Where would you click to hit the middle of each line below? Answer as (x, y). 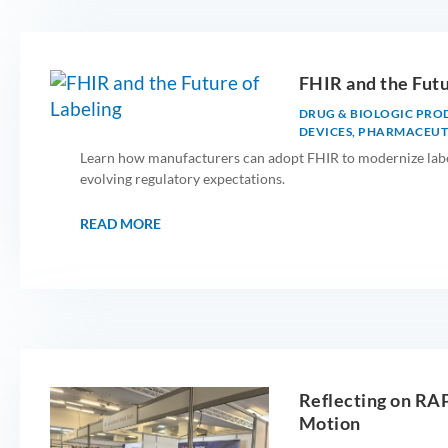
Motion (329, 422)
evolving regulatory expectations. (182, 178)
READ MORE (120, 223)
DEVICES (325, 131)
